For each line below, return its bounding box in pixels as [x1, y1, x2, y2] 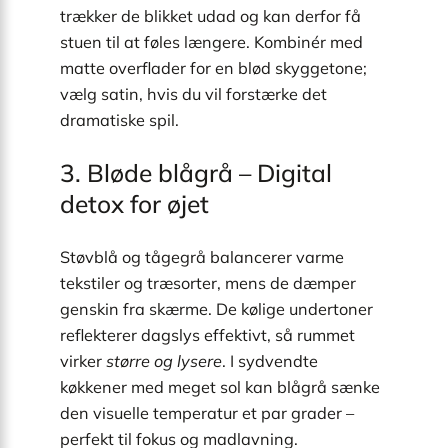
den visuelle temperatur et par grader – [60, 402, 354, 423]
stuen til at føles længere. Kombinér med [60, 31, 363, 52]
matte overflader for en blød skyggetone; [60, 57, 367, 78]
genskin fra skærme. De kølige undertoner [60, 298, 373, 319]
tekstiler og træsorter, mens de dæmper [60, 272, 356, 293]
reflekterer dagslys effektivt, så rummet [60, 324, 355, 345]
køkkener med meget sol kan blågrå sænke [60, 376, 380, 397]
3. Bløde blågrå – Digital [60, 157, 332, 189]
